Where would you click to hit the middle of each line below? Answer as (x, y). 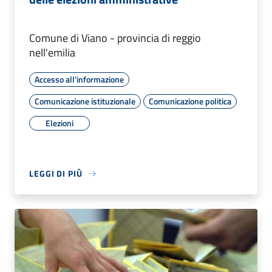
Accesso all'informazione (79, 80)
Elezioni (59, 123)
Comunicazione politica (190, 101)
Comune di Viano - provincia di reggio (115, 38)
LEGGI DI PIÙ (56, 174)
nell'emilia (52, 53)
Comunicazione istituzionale (85, 101)
